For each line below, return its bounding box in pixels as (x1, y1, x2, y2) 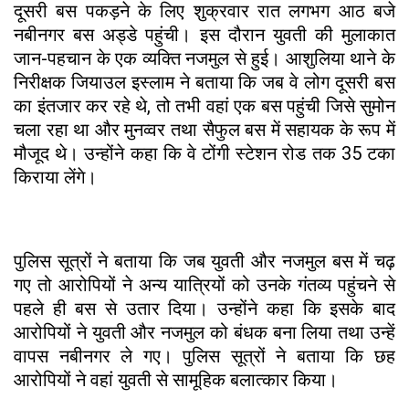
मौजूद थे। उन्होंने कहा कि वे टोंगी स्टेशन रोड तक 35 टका (14, 142, 395, 165)
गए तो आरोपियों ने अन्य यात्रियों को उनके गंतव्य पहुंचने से (14, 274, 395, 297)
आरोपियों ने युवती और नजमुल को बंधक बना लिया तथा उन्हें (14, 321, 395, 344)
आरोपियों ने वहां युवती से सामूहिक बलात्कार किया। (14, 369, 338, 392)
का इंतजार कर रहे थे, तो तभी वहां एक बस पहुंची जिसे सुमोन (14, 95, 395, 118)
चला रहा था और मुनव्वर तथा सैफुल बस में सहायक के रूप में (14, 119, 395, 142)
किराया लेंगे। (14, 166, 97, 189)
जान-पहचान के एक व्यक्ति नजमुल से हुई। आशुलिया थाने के (14, 47, 395, 70)
